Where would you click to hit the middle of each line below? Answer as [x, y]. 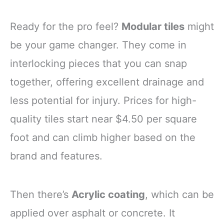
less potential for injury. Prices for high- [103, 100]
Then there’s [41, 194]
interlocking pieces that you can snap [98, 63]
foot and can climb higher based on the [103, 137]
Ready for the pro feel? [66, 26]
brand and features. [56, 156]
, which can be [179, 194]
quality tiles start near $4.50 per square [103, 119]
